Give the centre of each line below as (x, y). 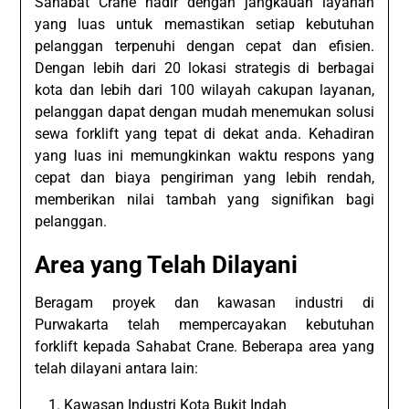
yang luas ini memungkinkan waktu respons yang (204, 156)
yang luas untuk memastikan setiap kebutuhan (204, 25)
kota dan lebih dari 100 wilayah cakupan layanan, (204, 90)
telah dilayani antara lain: (117, 369)
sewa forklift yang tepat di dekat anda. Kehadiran (204, 134)
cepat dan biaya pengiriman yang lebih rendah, (204, 178)
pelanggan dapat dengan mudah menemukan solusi (204, 112)
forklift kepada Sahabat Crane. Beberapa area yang (204, 347)
